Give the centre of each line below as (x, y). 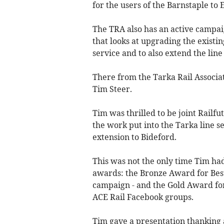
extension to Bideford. (136, 137)
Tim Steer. (114, 89)
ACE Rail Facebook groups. (145, 197)
